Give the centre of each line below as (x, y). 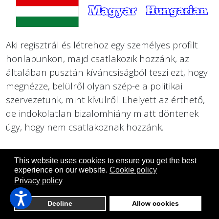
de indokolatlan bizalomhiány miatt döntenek (102, 113)
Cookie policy (133, 170)
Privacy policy (38, 181)
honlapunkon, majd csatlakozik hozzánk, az (98, 58)
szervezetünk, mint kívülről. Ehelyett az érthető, (105, 99)
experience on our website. (61, 170)
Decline (60, 204)
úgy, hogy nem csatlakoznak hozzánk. (85, 127)
